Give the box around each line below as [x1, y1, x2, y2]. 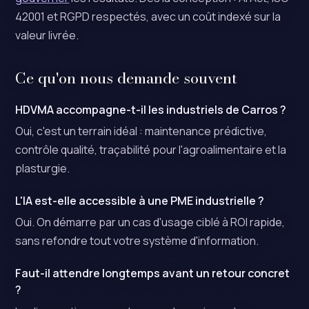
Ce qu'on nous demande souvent [15, 66, 238, 90]
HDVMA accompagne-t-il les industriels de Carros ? [15, 101, 287, 117]
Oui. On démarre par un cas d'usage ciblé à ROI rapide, [15, 215, 286, 230]
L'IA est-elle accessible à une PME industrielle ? [15, 192, 265, 208]
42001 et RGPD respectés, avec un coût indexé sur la [15, 8, 281, 24]
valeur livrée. [15, 27, 79, 43]
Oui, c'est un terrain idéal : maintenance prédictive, [15, 123, 268, 139]
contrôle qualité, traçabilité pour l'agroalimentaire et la [15, 142, 287, 158]
